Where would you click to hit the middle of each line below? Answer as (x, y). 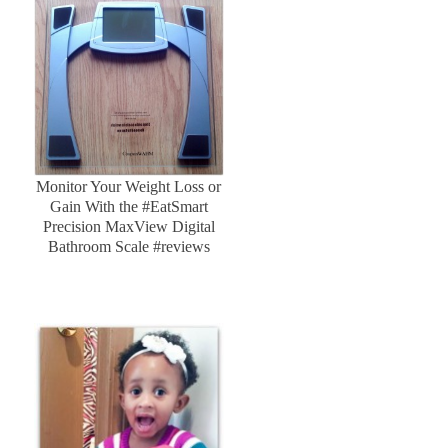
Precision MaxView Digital (128, 227)
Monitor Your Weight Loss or (129, 187)
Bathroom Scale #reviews (128, 247)
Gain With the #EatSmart (128, 207)
